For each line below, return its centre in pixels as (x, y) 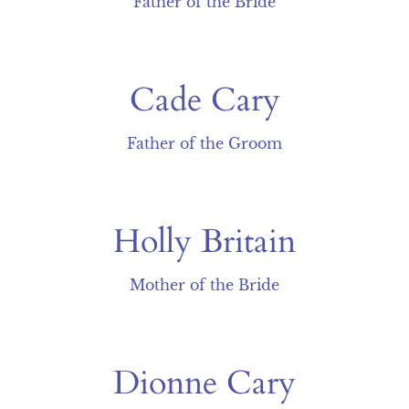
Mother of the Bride (204, 285)
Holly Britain (204, 241)
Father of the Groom (204, 143)
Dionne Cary (204, 383)
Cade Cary (204, 100)
